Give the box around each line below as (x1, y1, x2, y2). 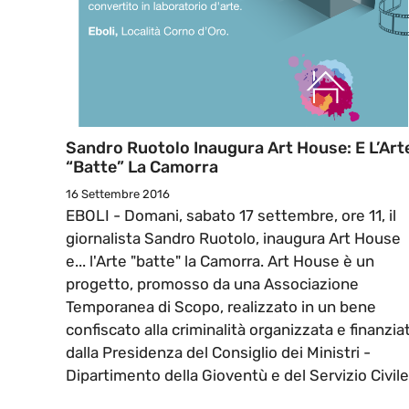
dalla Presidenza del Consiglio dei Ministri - (66, 343, 371, 362)
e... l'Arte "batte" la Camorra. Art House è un (66, 252, 374, 271)
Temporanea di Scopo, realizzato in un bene (66, 298, 376, 317)
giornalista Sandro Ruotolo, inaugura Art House (66, 229, 401, 248)
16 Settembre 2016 (66, 187, 170, 202)
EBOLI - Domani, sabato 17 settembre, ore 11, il (66, 206, 396, 225)
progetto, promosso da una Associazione (66, 275, 359, 294)
